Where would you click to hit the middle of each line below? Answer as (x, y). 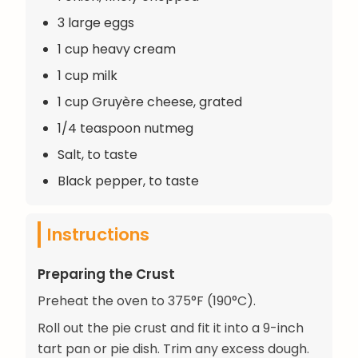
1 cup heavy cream (117, 49)
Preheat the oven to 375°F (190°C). (147, 300)
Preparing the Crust (106, 274)
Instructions (98, 234)
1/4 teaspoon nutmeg (125, 128)
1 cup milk (88, 75)
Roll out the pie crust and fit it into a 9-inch (171, 328)
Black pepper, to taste (128, 181)
